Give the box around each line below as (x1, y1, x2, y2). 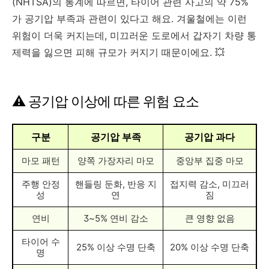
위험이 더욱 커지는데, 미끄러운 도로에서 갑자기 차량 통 (12, 29, 256, 41)
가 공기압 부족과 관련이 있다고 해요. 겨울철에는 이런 (12, 12, 247, 25)
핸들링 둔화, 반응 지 (74, 178, 157, 190)
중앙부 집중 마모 (175, 154, 244, 166)
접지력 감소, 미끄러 (170, 178, 249, 190)
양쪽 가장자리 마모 (77, 154, 154, 166)
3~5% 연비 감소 (83, 212, 148, 224)
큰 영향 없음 (184, 212, 235, 224)
